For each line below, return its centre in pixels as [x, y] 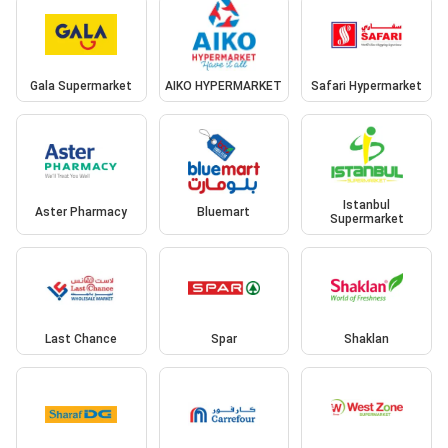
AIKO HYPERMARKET [224, 85]
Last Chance [81, 338]
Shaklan [367, 338]
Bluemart [224, 212]
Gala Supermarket [81, 85]
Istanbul [367, 205]
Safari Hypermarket [367, 85]
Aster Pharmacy [81, 212]
